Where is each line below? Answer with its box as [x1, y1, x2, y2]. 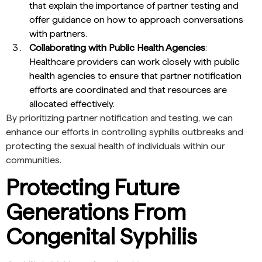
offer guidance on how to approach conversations [29, 13, 243, 25]
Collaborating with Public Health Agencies [29, 42, 205, 53]
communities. [6, 154, 61, 166]
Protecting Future [6, 174, 180, 201]
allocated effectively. [29, 98, 115, 109]
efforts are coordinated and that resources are [29, 84, 227, 95]
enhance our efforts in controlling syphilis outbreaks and [6, 126, 243, 137]
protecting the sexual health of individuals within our [6, 140, 225, 151]
